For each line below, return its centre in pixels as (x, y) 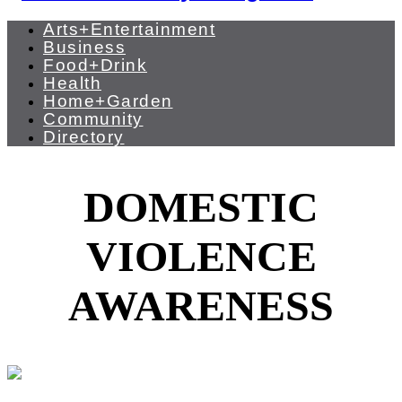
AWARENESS (201, 305)
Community (93, 118)
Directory (84, 136)
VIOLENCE (201, 256)
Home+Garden (108, 100)
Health (72, 83)
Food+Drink (95, 65)
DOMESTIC (201, 206)
